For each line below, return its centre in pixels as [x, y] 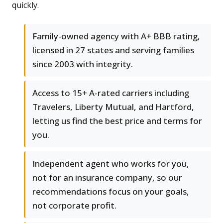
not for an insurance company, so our [107, 178]
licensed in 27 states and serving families [113, 50]
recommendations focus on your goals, [111, 192]
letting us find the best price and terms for [117, 121]
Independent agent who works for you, [111, 164]
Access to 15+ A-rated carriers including [111, 93]
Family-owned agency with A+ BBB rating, [116, 36]
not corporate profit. [74, 206]
